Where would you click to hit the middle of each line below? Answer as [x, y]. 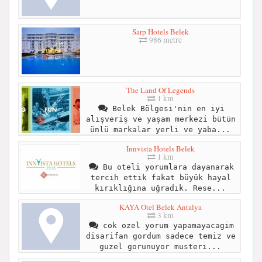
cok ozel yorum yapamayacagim [166, 225]
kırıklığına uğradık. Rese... [160, 188]
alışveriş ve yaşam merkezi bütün [161, 119]
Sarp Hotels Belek [161, 31]
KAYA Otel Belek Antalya [161, 207]
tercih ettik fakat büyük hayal [161, 177]
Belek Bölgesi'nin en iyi [166, 108]
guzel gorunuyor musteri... [160, 246]
